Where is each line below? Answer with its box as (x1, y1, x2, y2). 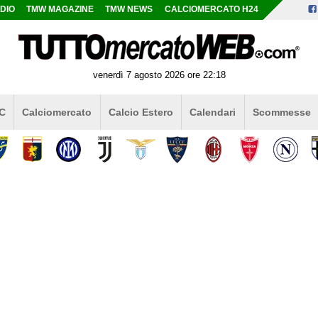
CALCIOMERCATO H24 (164, 5, 258, 13)
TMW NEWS (105, 5, 153, 13)
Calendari (190, 106, 236, 118)
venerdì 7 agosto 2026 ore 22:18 (92, 69, 226, 80)
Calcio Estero (108, 106, 173, 118)
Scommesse (252, 106, 311, 118)
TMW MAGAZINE (26, 5, 94, 13)
